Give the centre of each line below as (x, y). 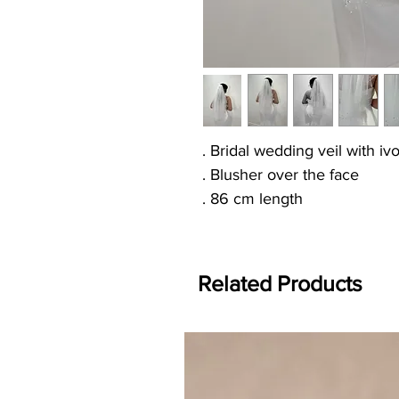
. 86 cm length (252, 198)
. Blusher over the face (281, 174)
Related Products (280, 283)
